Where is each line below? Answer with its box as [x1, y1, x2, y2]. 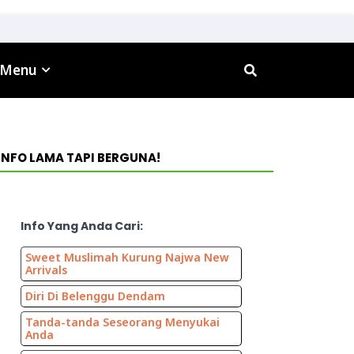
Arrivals [25, 262, 67, 278]
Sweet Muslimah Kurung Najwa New [25, 250, 229, 265]
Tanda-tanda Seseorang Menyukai [25, 314, 220, 330]
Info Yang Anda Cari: [21, 217, 143, 234]
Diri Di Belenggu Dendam [25, 288, 165, 304]
